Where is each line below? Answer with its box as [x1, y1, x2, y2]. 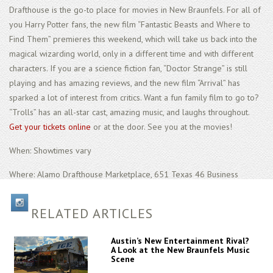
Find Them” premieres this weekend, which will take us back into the [9, 34, 257, 45]
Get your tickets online [9, 121, 91, 133]
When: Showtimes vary [9, 145, 91, 157]
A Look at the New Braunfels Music [110, 244, 250, 256]
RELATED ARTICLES [31, 205, 153, 222]
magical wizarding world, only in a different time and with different [9, 48, 253, 60]
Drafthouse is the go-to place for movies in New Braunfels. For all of [9, 4, 261, 16]
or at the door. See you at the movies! [91, 121, 232, 133]
